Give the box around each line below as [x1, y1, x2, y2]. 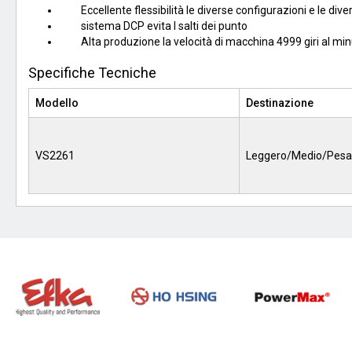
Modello [35, 97, 79, 109]
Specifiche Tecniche [28, 64, 156, 81]
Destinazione [246, 97, 313, 109]
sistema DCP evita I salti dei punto [60, 20, 247, 32]
